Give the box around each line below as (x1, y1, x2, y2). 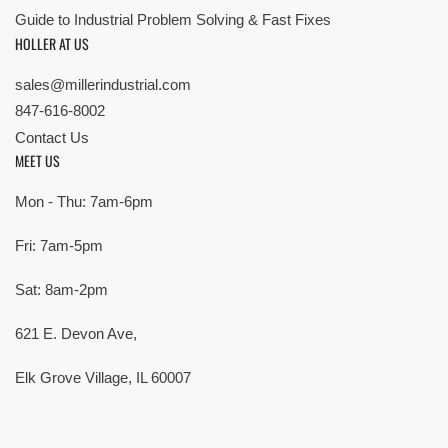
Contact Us (15, 128, 89, 146)
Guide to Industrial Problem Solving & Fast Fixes (15, 11, 331, 29)
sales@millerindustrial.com (15, 75, 191, 93)
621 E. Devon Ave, (15, 325, 137, 343)
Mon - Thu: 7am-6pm (15, 193, 153, 211)
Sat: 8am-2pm (15, 281, 108, 299)
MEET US (15, 150, 60, 172)
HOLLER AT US (15, 32, 89, 54)
